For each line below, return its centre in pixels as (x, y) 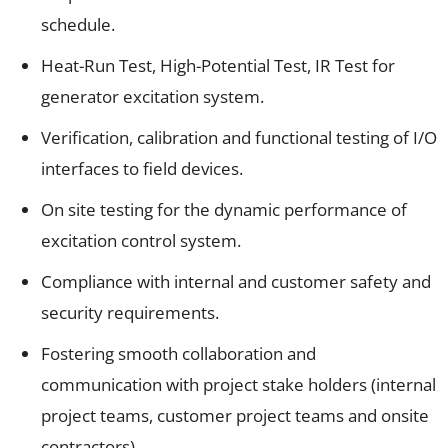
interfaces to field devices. (142, 168)
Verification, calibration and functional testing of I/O (239, 137)
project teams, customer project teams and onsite (235, 415)
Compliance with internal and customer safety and (236, 281)
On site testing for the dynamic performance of (224, 209)
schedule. (78, 24)
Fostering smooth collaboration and (178, 353)
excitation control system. (141, 240)
